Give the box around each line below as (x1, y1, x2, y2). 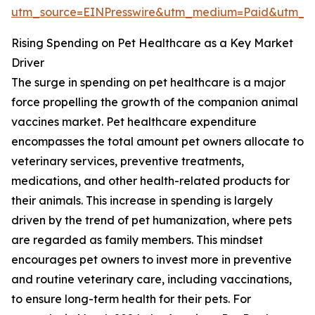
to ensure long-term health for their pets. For (11, 292, 251, 307)
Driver (11, 56, 44, 70)
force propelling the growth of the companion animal (11, 95, 298, 110)
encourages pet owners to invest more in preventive (11, 252, 292, 267)
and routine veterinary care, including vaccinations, (11, 272, 292, 287)
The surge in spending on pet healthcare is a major (11, 75, 285, 90)
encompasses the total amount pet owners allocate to (11, 134, 304, 149)
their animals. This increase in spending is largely (11, 193, 273, 208)
